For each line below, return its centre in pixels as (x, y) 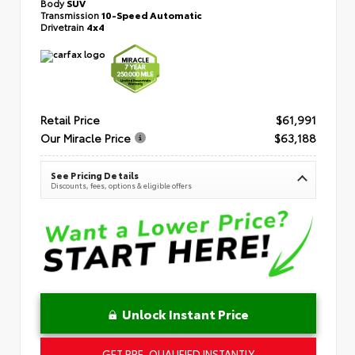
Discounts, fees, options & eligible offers (121, 185)
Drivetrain (63, 26)
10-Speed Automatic (152, 14)
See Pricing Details (95, 175)
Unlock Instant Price (185, 313)
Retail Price (70, 119)
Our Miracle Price (86, 137)
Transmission (71, 14)
